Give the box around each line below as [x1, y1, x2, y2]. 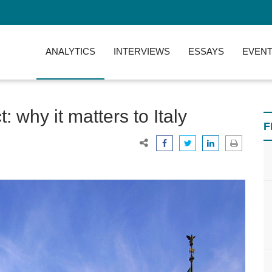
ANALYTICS [46, 46, 95, 56]
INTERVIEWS [114, 46, 170, 56]
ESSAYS [188, 46, 224, 56]
